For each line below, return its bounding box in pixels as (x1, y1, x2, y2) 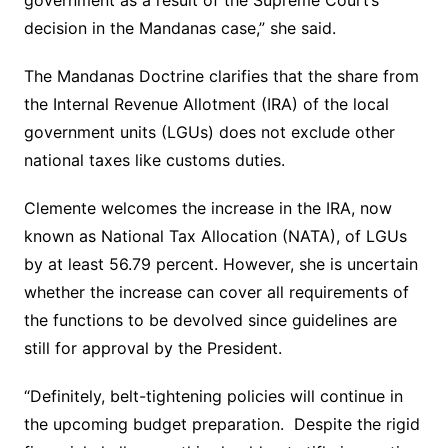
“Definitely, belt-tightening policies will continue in (23, 386, 403, 406)
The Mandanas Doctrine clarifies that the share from (23, 66, 419, 86)
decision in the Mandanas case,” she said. (23, 18, 336, 38)
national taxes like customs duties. (23, 150, 285, 170)
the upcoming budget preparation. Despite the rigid (23, 414, 420, 434)
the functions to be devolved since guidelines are (23, 310, 397, 330)
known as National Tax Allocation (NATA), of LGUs (23, 226, 407, 246)
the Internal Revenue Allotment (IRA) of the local (23, 94, 389, 114)
